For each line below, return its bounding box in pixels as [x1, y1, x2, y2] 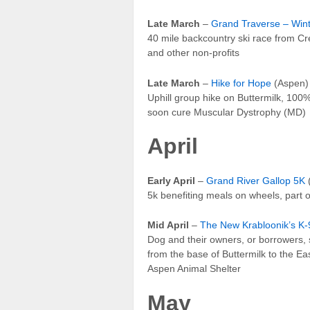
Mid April [147, 219, 189, 231]
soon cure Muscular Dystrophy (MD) [147, 106, 306, 118]
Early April [147, 175, 195, 187]
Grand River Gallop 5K [206, 175, 305, 187]
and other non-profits [147, 47, 239, 59]
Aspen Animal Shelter [147, 263, 241, 275]
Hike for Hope [211, 77, 271, 89]
